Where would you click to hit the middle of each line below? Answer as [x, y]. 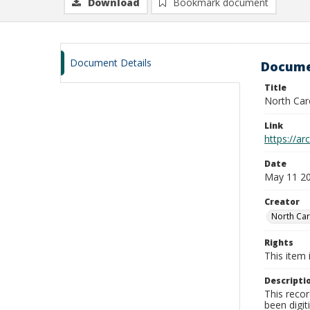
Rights [279, 243]
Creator [282, 202]
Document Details [111, 63]
